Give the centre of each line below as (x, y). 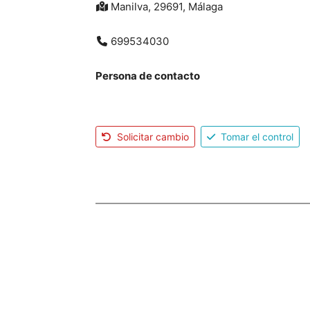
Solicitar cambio (153, 136)
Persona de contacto (148, 76)
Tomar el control (257, 136)
